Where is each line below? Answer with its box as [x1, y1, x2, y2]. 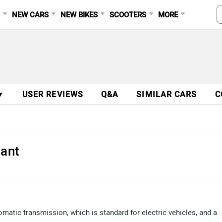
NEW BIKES [60, 10, 98, 19]
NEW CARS [12, 10, 49, 19]
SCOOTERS [110, 10, 147, 19]
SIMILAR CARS [136, 90, 197, 99]
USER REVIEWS [22, 90, 84, 99]
